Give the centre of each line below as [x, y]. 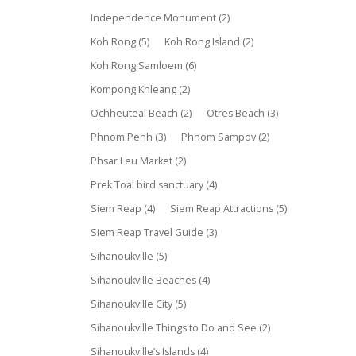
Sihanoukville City [132, 304]
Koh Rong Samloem [137, 66]
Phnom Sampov [219, 137]
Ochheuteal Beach [135, 113]
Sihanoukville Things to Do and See [174, 328]
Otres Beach [236, 113]
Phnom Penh [122, 137]
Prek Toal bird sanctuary [147, 185]
